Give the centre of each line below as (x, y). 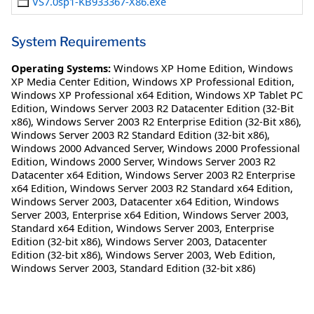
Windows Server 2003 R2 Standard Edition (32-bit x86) (139, 134)
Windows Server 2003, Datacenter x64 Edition (120, 201)
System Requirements (78, 41)
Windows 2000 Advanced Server (87, 148)
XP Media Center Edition (69, 81)
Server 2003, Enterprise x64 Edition (94, 214)
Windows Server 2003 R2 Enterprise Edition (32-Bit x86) (168, 121)
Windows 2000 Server (101, 161)
